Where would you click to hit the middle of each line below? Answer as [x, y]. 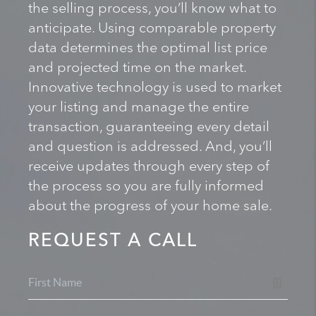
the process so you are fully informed [146, 186]
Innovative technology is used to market [155, 87]
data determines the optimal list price [148, 48]
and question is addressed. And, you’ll [150, 147]
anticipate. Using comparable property [152, 28]
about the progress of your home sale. [150, 206]
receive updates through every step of [149, 166]
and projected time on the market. [137, 68]
